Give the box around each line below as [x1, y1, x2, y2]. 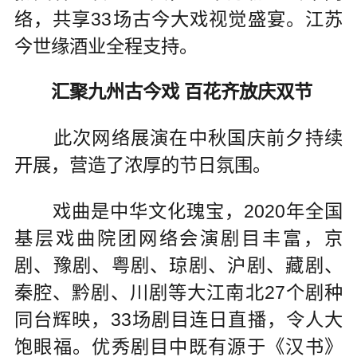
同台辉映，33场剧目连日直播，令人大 [14, 308, 343, 330]
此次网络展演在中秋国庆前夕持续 [14, 127, 343, 149]
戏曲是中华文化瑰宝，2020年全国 [14, 200, 343, 222]
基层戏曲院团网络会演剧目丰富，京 [14, 227, 343, 249]
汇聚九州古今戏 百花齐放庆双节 [50, 81, 312, 103]
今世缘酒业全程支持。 [14, 35, 198, 57]
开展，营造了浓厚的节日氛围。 [14, 155, 271, 176]
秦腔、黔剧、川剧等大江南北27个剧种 [14, 281, 343, 303]
